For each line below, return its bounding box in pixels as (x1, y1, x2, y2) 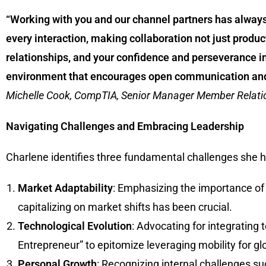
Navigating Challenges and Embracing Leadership (6, 120, 244, 133)
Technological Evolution (18, 220, 132, 233)
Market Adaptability (18, 182, 113, 195)
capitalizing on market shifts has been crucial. (18, 201, 232, 214)
